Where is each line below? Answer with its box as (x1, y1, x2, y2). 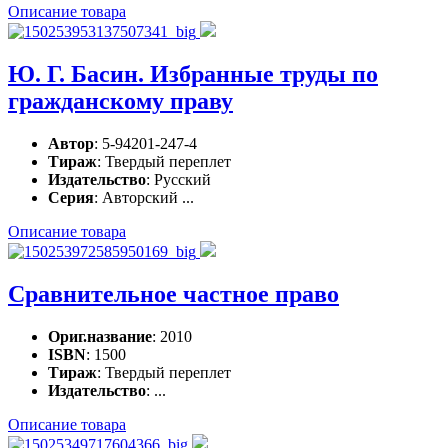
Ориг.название (48, 327, 152, 345)
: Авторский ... (94, 188, 194, 206)
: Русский (146, 170, 211, 188)
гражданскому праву (8, 87, 233, 114)
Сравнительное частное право (8, 280, 339, 307)
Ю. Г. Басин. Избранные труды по (8, 60, 378, 87)
